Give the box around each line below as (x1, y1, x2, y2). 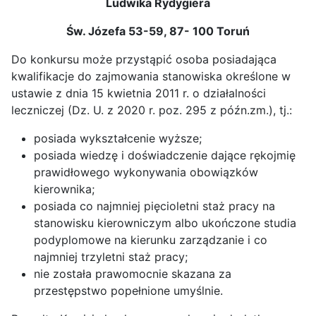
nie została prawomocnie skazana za (34, 267, 231, 281)
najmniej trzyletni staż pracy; (34, 250, 188, 264)
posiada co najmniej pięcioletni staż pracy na (34, 199, 275, 213)
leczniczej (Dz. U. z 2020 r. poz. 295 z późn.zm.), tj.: (11, 103, 292, 117)
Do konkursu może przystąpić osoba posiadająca (11, 52, 276, 66)
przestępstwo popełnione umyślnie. (34, 284, 223, 298)
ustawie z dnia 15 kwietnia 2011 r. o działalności (11, 86, 266, 100)
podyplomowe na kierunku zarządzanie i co (34, 233, 267, 247)
